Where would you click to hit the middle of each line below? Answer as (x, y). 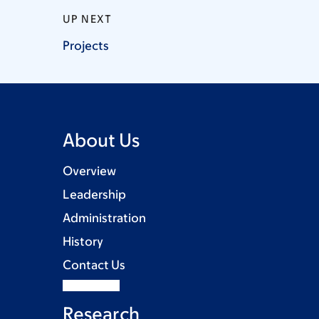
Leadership (94, 194)
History (83, 241)
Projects (86, 45)
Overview (89, 171)
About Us (101, 139)
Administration (104, 218)
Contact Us (94, 265)
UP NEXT (88, 19)
